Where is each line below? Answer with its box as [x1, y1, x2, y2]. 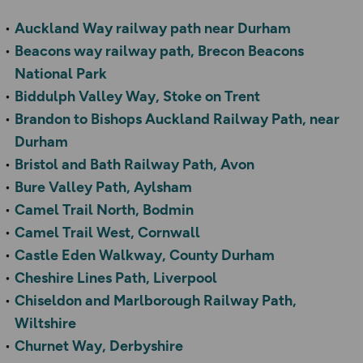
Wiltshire [15, 314, 76, 333]
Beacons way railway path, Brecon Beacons [15, 42, 304, 61]
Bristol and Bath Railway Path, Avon [15, 156, 254, 174]
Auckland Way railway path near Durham [15, 19, 291, 38]
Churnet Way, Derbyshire [15, 337, 183, 356]
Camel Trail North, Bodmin [15, 201, 194, 220]
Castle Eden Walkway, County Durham [15, 246, 275, 265]
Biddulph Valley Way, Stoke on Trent [15, 88, 260, 106]
